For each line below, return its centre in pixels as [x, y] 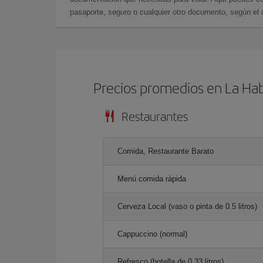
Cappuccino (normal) [152, 234]
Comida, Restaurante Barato [166, 151]
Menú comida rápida [152, 178]
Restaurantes [155, 116]
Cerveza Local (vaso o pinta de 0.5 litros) [187, 206]
